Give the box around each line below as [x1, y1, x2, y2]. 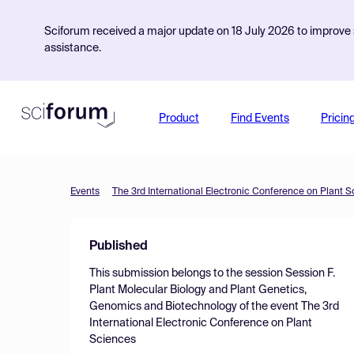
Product [158, 113, 199, 124]
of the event [237, 301, 301, 312]
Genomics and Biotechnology [89, 301, 237, 312]
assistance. [44, 43, 101, 54]
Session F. [285, 268, 335, 279]
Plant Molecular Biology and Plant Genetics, [89, 284, 307, 296]
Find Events [230, 113, 289, 124]
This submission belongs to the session [89, 268, 285, 279]
